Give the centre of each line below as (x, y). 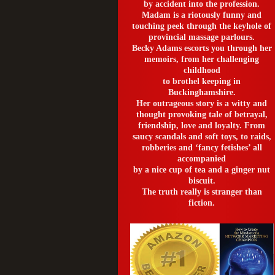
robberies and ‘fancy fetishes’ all (202, 148)
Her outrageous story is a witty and (202, 104)
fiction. (202, 203)
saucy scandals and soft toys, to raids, (202, 137)
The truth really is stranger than (202, 192)
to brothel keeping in (202, 82)
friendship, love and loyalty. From (202, 126)
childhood (202, 71)
